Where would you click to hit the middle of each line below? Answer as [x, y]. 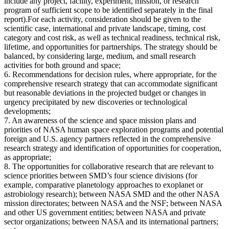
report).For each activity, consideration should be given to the [102, 19]
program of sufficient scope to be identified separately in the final [108, 10]
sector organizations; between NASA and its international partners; [111, 221]
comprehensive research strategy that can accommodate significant [111, 83]
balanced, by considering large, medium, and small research [100, 56]
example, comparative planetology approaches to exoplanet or [104, 185]
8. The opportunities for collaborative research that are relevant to [109, 166]
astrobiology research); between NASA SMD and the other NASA [112, 194]
